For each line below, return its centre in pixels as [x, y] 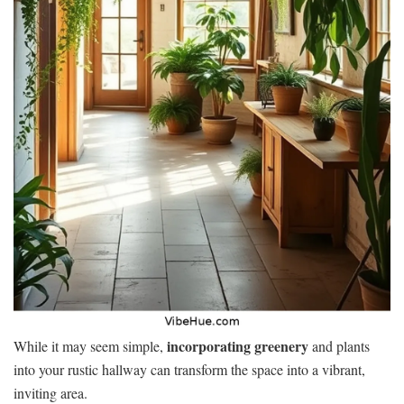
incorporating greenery [238, 345]
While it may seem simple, [90, 345]
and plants [339, 345]
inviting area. [50, 392]
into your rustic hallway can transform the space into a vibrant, [189, 369]
